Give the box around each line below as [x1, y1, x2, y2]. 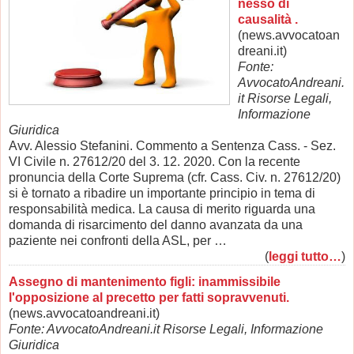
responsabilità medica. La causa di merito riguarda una [9, 201, 315, 216]
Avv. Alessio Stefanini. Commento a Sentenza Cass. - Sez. [9, 138, 336, 153]
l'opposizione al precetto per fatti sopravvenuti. [9, 290, 289, 304]
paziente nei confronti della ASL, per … [9, 233, 233, 247]
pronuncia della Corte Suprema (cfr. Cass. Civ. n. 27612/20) [9, 170, 341, 184]
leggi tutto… [269, 249, 341, 263]
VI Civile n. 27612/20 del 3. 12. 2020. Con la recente [9, 154, 300, 168]
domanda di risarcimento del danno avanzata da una [9, 217, 303, 232]
